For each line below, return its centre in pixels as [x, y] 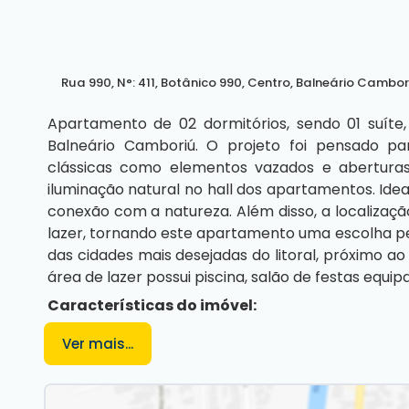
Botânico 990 [201, 83]
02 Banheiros [131, 363]
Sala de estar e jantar [162, 392]
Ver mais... [98, 344]
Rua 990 [86, 83]
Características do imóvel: [152, 306]
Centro [269, 83]
